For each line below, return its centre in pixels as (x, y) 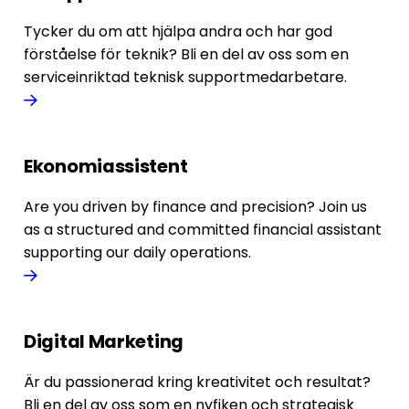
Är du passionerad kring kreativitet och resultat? (197, 382)
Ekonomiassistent (106, 167)
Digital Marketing (104, 341)
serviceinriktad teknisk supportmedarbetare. (185, 78)
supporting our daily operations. (137, 253)
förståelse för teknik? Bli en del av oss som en (186, 55)
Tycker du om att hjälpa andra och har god (178, 32)
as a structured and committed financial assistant (203, 230)
